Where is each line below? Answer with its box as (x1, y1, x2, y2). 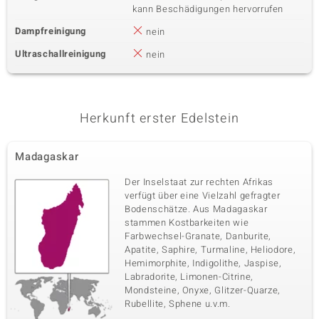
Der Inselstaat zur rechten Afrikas (125, 175, 274, 189)
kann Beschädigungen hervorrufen (132, 2, 284, 16)
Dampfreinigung (15, 24, 87, 38)
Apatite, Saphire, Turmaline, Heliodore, (125, 243, 296, 256)
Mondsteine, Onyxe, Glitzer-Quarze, (125, 283, 281, 297)
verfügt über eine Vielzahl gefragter (125, 189, 281, 202)
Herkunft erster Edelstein (79, 109, 240, 128)
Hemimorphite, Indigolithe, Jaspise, (125, 256, 282, 270)
